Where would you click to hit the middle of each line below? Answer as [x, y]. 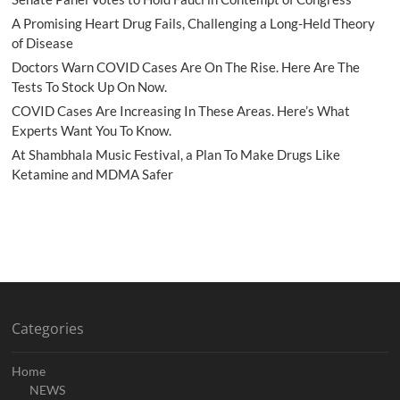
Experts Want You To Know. [92, 131]
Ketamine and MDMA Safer [93, 175]
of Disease [43, 43]
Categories [48, 329]
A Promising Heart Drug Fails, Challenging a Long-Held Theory [194, 24]
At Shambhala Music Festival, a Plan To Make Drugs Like [176, 155]
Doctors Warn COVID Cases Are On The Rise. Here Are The [186, 67]
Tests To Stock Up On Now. [90, 87]
